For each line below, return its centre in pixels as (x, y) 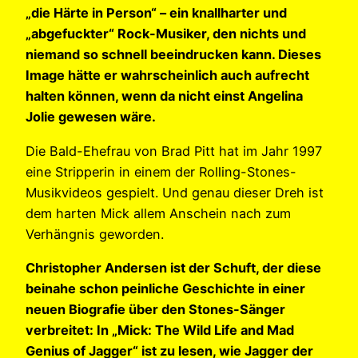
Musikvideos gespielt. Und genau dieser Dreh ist (175, 192)
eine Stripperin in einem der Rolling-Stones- (161, 171)
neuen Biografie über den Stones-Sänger (155, 309)
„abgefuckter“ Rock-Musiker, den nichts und (166, 34)
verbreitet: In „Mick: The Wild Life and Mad (160, 330)
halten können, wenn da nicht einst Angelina (164, 96)
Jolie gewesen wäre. (91, 117)
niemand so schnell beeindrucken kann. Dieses (173, 55)
